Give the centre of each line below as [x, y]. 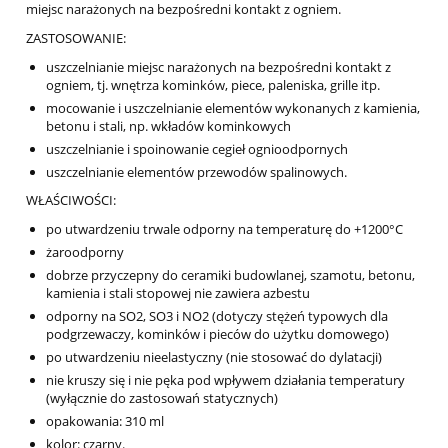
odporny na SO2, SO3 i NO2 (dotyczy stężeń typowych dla [217, 316]
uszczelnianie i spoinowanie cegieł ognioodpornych [197, 149]
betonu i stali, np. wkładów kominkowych [168, 126]
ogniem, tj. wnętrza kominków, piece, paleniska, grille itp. [213, 85]
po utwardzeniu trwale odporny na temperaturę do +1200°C [224, 229]
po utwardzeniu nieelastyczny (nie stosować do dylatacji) [214, 357]
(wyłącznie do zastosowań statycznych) [162, 398]
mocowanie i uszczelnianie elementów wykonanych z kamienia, [233, 108]
